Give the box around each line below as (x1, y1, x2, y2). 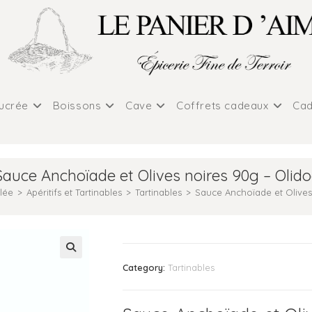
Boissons (52, 99, 102, 112)
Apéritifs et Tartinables (26, 187, 122, 198)
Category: (123, 262, 168, 273)
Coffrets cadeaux (176, 99, 269, 112)
